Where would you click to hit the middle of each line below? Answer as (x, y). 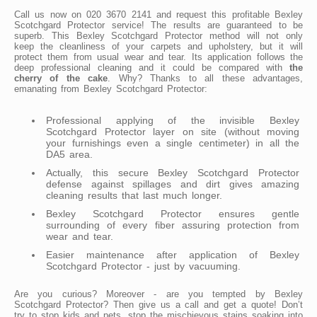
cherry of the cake (61, 78)
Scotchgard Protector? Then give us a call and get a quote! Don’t (158, 304)
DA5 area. (69, 154)
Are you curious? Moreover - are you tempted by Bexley (158, 294)
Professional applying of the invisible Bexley (173, 120)
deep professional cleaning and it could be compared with (152, 67)
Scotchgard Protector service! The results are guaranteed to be (158, 25)
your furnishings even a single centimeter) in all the (173, 143)
